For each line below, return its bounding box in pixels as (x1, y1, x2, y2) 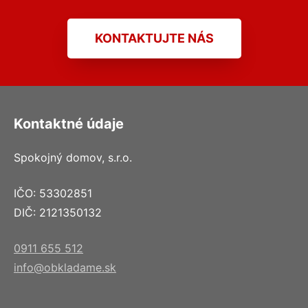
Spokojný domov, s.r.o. (14, 151, 132, 165)
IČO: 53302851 (14, 186, 92, 201)
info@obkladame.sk (14, 261, 116, 275)
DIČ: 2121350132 (14, 206, 102, 220)
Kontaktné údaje (14, 115, 124, 133)
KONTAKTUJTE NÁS (94, 31, 214, 46)
